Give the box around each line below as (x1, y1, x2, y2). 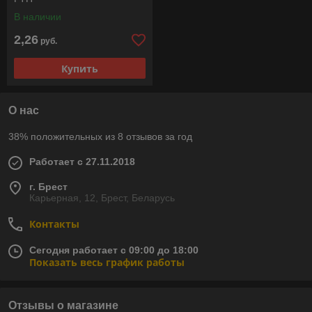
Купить (61, 61, 98, 75)
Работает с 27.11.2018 (29, 156, 135, 168)
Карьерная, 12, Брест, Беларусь (29, 192, 175, 204)
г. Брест (29, 181, 68, 193)
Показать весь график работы (29, 256, 185, 270)
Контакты (29, 217, 79, 231)
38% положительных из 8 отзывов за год (8, 131, 192, 143)
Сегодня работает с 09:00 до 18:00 (29, 244, 198, 256)
